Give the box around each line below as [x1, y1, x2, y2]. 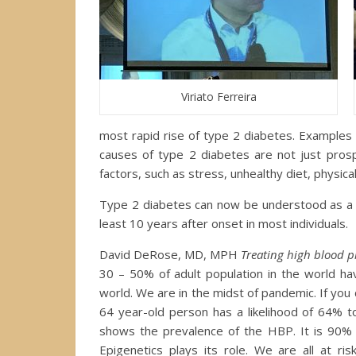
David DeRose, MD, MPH [99, 246, 241, 262]
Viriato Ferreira [180, 88, 257, 104]
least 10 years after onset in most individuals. [99, 215, 348, 231]
